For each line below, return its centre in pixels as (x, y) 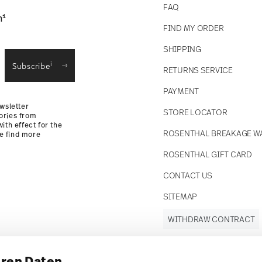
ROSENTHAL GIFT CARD (208, 154)
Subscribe (32, 65)
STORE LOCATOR (195, 112)
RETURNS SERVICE (198, 70)
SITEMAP (180, 196)
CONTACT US (188, 175)
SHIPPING (182, 49)
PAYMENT (181, 91)
